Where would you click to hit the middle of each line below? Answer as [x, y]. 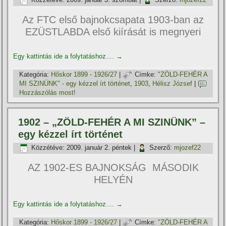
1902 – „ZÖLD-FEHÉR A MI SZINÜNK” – [112, 122]
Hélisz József [173, 84]
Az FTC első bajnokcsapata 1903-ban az [113, 20]
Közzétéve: [48, 148]
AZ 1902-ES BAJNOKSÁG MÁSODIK [113, 167]
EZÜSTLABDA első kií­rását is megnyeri [113, 32]
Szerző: [161, 148]
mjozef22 [188, 148]
